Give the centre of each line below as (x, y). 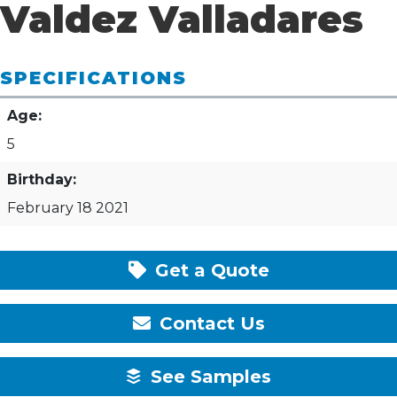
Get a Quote (209, 270)
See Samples (208, 376)
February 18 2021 (68, 207)
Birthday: (42, 179)
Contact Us (209, 323)
